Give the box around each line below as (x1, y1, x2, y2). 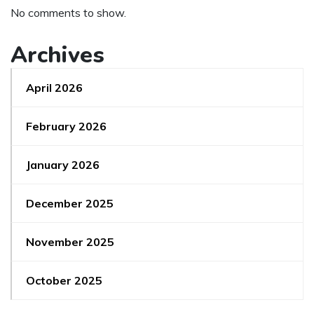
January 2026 (26, 158, 100, 172)
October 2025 (26, 273, 102, 287)
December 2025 (26, 196, 114, 210)
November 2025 (26, 235, 114, 249)
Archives (11, 40, 104, 70)
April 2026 (26, 81, 83, 95)
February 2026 (26, 119, 107, 133)
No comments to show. (11, 6, 126, 20)
